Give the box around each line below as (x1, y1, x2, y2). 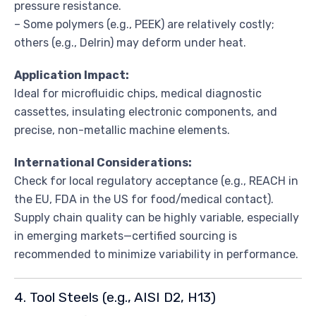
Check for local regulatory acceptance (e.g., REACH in (14, 174, 298, 188)
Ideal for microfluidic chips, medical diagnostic (14, 86, 262, 100)
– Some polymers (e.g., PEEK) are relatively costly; (14, 17, 274, 31)
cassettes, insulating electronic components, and (14, 104, 277, 119)
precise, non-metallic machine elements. (14, 123, 230, 137)
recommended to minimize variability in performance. (14, 247, 298, 261)
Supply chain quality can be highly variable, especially (14, 210, 299, 224)
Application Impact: (14, 68, 129, 82)
